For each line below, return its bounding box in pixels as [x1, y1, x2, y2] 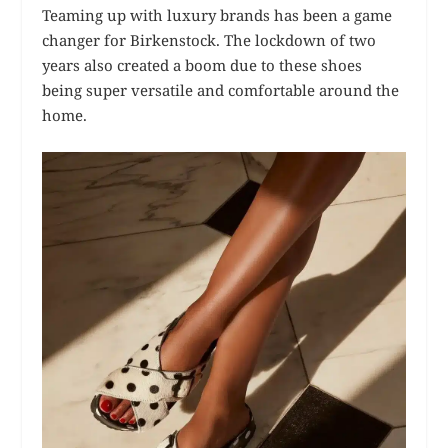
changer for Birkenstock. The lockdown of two [42, 29, 377, 50]
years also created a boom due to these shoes [42, 54, 363, 75]
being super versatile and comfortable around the [42, 79, 400, 100]
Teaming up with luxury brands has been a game [42, 4, 393, 25]
